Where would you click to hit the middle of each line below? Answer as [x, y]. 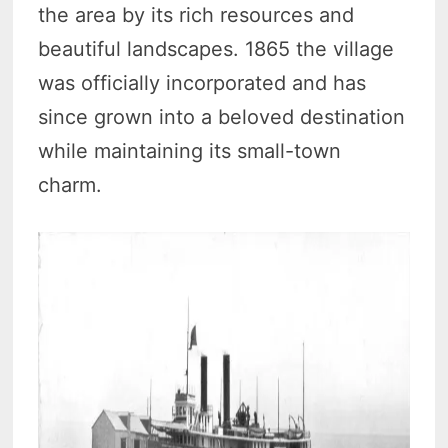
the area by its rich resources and [196, 14]
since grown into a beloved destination [222, 116]
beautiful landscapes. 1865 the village [216, 48]
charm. [70, 184]
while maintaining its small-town [190, 150]
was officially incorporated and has [202, 82]
